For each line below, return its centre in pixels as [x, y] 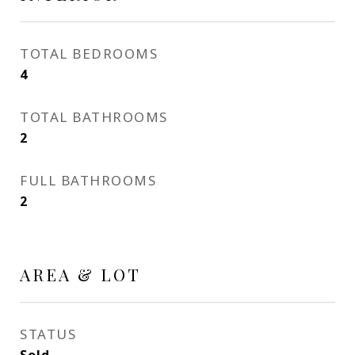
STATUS [48, 334]
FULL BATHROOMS [88, 180]
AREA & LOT [80, 274]
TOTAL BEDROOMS [89, 53]
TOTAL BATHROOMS [94, 117]
